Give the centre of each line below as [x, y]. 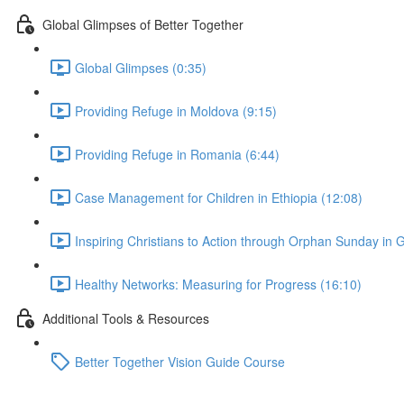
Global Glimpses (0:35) [141, 67]
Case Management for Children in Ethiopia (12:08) [219, 197]
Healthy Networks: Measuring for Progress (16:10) [218, 284]
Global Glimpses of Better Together [143, 24]
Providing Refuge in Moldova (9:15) [176, 110]
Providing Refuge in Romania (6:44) [177, 154]
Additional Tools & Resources [126, 318]
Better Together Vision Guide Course [180, 361]
